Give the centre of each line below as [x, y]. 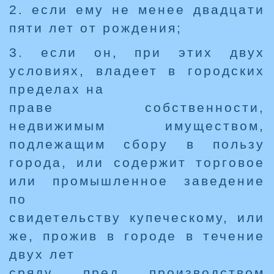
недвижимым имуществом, [137, 126]
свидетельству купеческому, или [137, 218]
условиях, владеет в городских [137, 71]
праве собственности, [137, 108]
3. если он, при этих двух [137, 53]
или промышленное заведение [137, 181]
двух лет [42, 254]
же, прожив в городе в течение [137, 236]
